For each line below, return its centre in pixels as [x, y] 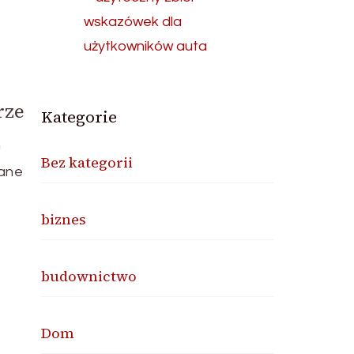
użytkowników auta [146, 47]
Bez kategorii [87, 163]
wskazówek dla [133, 22]
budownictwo [89, 277]
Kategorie [79, 117]
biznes [64, 220]
